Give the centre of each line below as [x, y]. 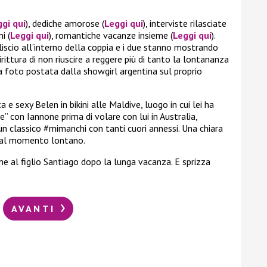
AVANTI [35, 208]
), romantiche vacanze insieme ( [111, 35]
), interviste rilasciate [185, 23]
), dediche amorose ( [65, 23]
